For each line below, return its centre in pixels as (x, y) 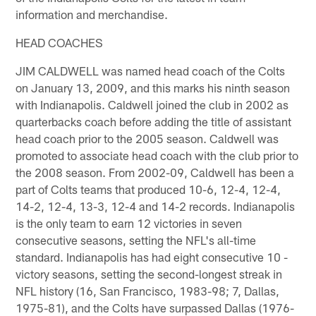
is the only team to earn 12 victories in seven (129, 223)
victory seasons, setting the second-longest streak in (149, 273)
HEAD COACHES (60, 42)
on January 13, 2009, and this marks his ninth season (153, 87)
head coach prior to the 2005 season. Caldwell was (147, 138)
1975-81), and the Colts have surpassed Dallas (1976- (155, 307)
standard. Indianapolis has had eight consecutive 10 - (152, 256)
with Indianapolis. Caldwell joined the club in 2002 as (152, 104)
